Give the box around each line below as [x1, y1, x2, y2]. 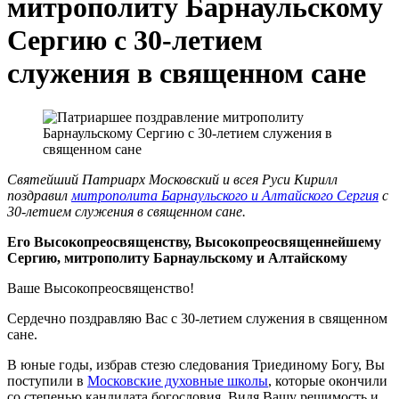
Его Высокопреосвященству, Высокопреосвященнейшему [7, 233, 381, 249]
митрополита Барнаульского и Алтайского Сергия [71, 187, 379, 203]
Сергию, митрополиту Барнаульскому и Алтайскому [7, 249, 351, 265]
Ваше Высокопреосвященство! [7, 280, 194, 296]
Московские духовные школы [87, 372, 268, 388]
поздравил [7, 187, 71, 203]
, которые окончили [268, 372, 387, 388]
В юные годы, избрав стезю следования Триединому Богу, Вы [7, 356, 385, 372]
